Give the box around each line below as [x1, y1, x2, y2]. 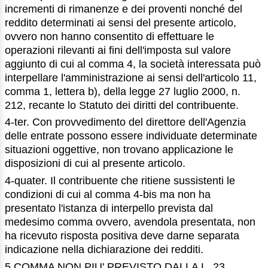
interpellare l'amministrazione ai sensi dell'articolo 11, [5, 71, 257, 84]
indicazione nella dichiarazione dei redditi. [5, 243, 203, 256]
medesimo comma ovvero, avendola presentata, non [5, 216, 255, 229]
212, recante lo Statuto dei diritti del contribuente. [5, 99, 239, 111]
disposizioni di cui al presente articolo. [5, 157, 185, 170]
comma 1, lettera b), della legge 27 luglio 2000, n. [5, 85, 240, 98]
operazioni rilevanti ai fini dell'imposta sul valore [5, 44, 231, 56]
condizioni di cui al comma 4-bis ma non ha [5, 188, 211, 201]
